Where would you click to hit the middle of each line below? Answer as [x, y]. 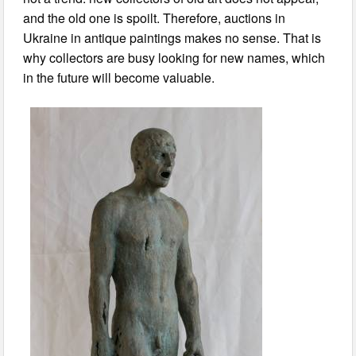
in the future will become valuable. [119, 78]
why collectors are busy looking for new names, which [174, 58]
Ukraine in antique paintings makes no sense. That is [172, 38]
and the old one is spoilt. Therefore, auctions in [155, 18]
